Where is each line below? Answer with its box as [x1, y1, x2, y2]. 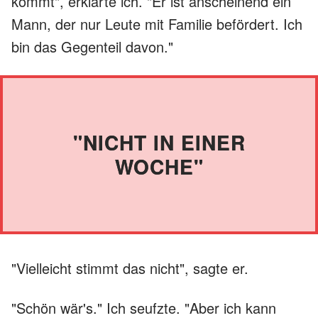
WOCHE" [114, 151, 204, 181]
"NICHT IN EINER [72, 127, 246, 157]
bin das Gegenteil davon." [11, 35, 173, 57]
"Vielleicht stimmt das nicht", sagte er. [11, 257, 248, 278]
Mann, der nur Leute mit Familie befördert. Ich [11, 13, 302, 34]
